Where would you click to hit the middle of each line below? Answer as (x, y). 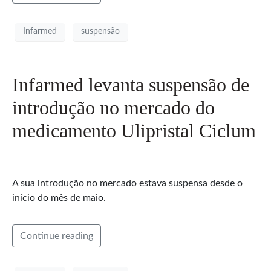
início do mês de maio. (59, 198)
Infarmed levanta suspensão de (131, 84)
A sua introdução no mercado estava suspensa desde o (127, 183)
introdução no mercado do (113, 107)
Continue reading (57, 236)
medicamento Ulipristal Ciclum (134, 130)
